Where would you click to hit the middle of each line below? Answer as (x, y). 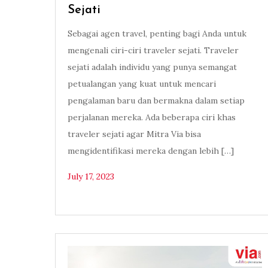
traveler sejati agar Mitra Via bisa (134, 134)
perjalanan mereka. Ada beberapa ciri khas (152, 118)
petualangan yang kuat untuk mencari (142, 84)
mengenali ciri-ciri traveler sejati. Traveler (153, 51)
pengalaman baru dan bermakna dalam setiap (156, 101)
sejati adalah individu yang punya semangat (152, 67)
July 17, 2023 (91, 177)
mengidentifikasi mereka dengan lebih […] (151, 151)
